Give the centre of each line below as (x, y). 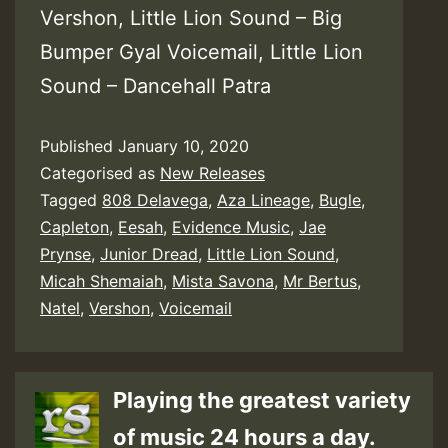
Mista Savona (223, 280)
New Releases (212, 172)
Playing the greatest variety (262, 400)
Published (79, 145)
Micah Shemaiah (101, 280)
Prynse (65, 253)
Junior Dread (149, 253)
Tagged (71, 199)
